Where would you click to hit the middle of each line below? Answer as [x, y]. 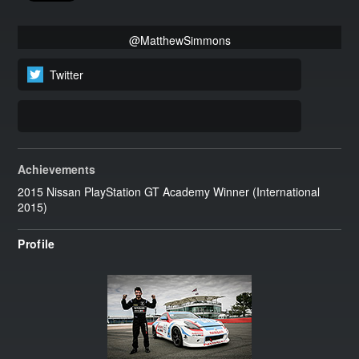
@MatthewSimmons [179, 40]
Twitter [67, 74]
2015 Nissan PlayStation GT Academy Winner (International [169, 191]
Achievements [57, 169]
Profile [36, 243]
